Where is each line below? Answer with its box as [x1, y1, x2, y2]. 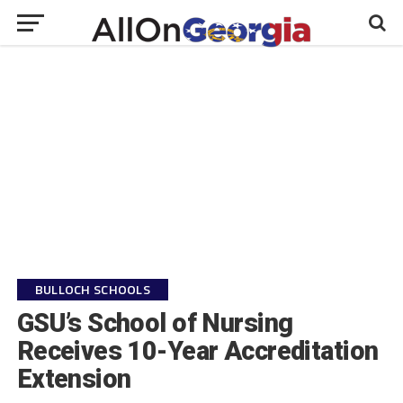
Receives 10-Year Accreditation [16, 336, 379, 366]
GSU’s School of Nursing [16, 308, 293, 338]
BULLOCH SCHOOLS [34, 280, 150, 300]
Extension [16, 363, 131, 394]
